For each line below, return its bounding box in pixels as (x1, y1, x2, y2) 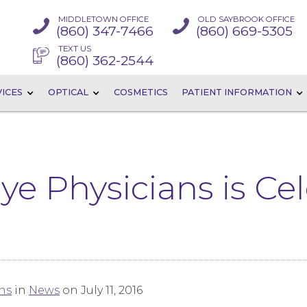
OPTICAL (48, 87, 88, 98)
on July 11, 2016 (60, 284, 143, 297)
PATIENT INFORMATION (182, 87, 292, 98)
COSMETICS (114, 87, 168, 98)
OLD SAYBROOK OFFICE (198, 14, 295, 24)
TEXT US (58, 43, 91, 53)
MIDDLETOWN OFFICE (58, 14, 149, 24)
